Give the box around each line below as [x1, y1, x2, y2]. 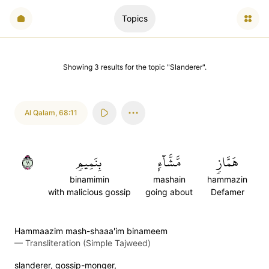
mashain [153, 174, 186, 184]
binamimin [70, 174, 109, 184]
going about [145, 187, 193, 197]
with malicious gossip [48, 187, 131, 197]
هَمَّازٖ [216, 150, 238, 175]
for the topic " [122, 62, 170, 71]
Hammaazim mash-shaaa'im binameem [14, 226, 168, 236]
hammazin [207, 174, 247, 184]
